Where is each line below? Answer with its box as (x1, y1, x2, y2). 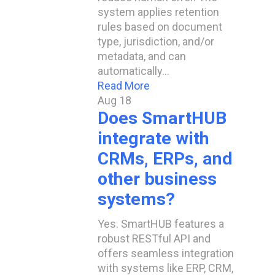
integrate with (98, 128, 209, 149)
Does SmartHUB (98, 108, 227, 128)
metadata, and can (98, 50, 186, 63)
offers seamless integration (98, 247, 234, 260)
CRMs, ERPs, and (98, 149, 233, 169)
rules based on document (98, 20, 222, 33)
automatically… (98, 64, 169, 77)
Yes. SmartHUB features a (98, 217, 224, 230)
